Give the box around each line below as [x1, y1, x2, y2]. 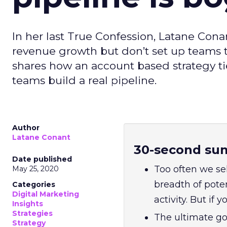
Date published [12, 155, 72, 164]
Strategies [12, 209, 53, 218]
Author [12, 123, 40, 132]
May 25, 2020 [12, 164, 59, 173]
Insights [12, 199, 43, 208]
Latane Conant [12, 133, 70, 142]
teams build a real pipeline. [12, 74, 157, 87]
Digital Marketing [12, 190, 79, 199]
